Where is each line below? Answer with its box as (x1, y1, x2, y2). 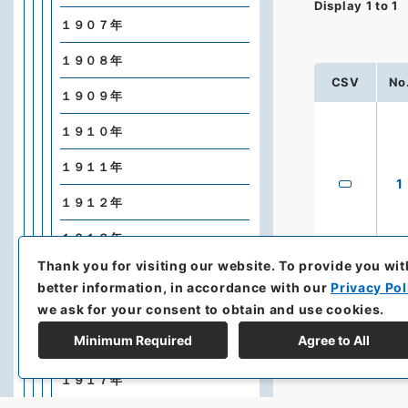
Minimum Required (74, 331, 192, 348)
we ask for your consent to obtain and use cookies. (37, 301, 385, 317)
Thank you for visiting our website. (37, 257, 280, 273)
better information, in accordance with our (37, 279, 331, 295)
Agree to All (297, 331, 370, 348)
